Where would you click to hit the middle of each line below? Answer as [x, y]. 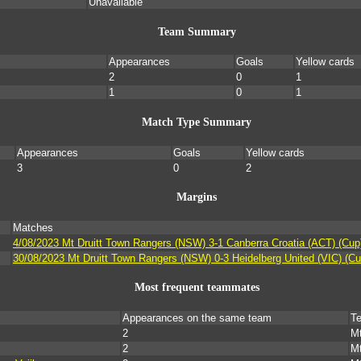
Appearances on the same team [197, 318]
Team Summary [197, 31]
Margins [197, 197]
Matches [33, 227]
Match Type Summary [197, 122]
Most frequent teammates [197, 288]
